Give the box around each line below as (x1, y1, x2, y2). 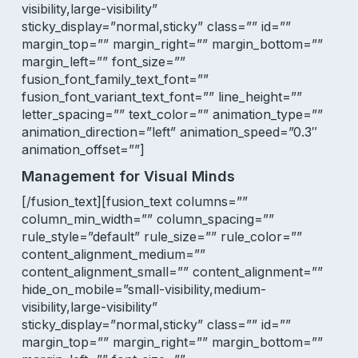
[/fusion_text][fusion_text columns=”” (21, 193, 248, 209)
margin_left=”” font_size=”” (21, 54, 185, 70)
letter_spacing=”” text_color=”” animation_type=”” (21, 106, 323, 122)
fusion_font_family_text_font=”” (21, 71, 209, 87)
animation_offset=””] (21, 141, 145, 157)
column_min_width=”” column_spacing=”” (21, 211, 274, 227)
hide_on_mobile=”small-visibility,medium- (21, 281, 266, 297)
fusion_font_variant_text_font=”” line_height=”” (21, 89, 302, 105)
